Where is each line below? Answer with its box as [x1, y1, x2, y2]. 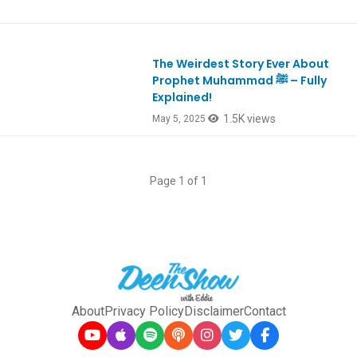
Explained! [152, 89, 213, 106]
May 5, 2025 [152, 113, 206, 125]
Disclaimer [183, 304, 244, 320]
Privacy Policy [104, 304, 184, 320]
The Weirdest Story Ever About [152, 56, 330, 73]
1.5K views [223, 112, 277, 126]
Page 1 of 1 [150, 175, 207, 188]
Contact [243, 304, 286, 320]
